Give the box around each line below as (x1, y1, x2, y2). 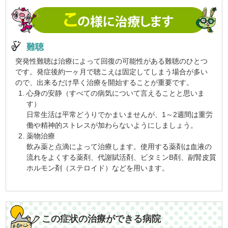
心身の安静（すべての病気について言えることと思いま (26, 89, 205, 98)
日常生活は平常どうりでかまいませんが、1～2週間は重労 (26, 110, 213, 119)
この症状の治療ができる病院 (42, 213, 161, 224)
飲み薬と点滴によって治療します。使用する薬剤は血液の (26, 142, 212, 151)
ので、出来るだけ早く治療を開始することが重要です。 (15, 78, 194, 87)
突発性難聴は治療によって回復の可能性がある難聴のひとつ (15, 57, 208, 66)
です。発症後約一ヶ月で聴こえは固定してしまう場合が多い (15, 68, 208, 76)
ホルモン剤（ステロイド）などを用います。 (26, 164, 169, 173)
